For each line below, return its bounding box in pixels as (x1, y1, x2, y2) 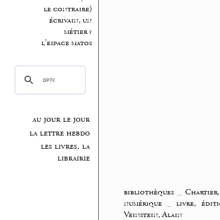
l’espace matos (41, 37, 92, 48)
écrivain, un (49, 15, 92, 26)
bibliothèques (123, 186, 174, 197)
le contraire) (43, 3, 92, 14)
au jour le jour (32, 114, 90, 125)
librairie (57, 153, 90, 164)
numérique (123, 197, 162, 209)
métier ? (63, 26, 92, 37)
